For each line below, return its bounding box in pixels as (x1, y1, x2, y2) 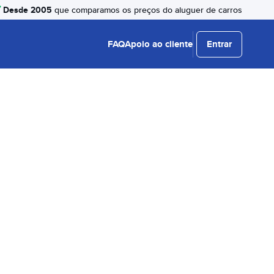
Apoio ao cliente (125, 37, 193, 51)
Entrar (207, 37, 232, 51)
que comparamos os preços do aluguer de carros (52, 4, 242, 15)
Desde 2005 (3, 3, 52, 16)
